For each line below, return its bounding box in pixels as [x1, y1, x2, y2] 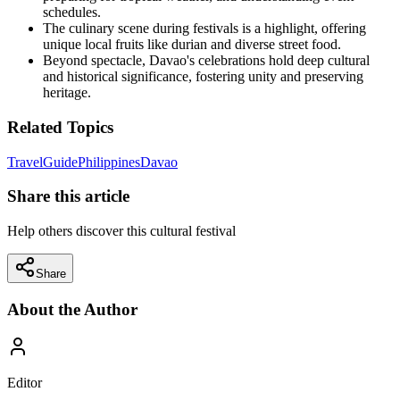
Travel [7, 154, 43, 170]
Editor [7, 375, 42, 391]
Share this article [7, 187, 129, 206]
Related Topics [7, 117, 113, 137]
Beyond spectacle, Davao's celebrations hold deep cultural [43, 53, 370, 69]
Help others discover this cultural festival [7, 223, 236, 238]
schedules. [43, 4, 101, 21]
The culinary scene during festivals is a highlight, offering [43, 21, 366, 37]
